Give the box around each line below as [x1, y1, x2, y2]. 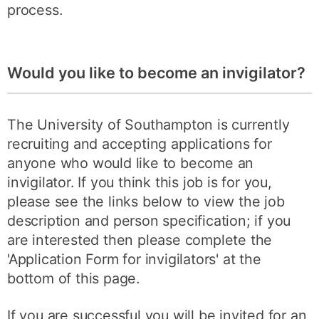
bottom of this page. [7, 269, 140, 287]
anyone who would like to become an [7, 154, 254, 172]
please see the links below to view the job [7, 192, 285, 210]
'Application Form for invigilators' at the [7, 250, 261, 268]
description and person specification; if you [7, 211, 291, 229]
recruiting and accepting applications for [7, 135, 272, 152]
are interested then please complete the [7, 231, 273, 249]
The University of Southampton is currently [7, 115, 290, 133]
